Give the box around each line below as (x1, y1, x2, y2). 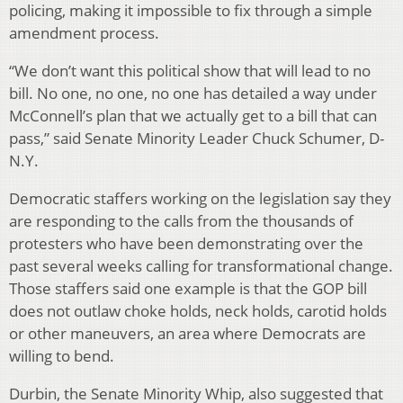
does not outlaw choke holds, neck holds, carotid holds (9, 300, 387, 322)
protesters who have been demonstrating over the (9, 233, 363, 255)
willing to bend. (9, 345, 114, 367)
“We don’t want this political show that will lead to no (9, 60, 371, 82)
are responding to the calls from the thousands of (9, 210, 354, 232)
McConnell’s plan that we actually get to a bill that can (9, 105, 377, 127)
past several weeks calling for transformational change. (9, 255, 393, 277)
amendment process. (9, 22, 159, 44)
